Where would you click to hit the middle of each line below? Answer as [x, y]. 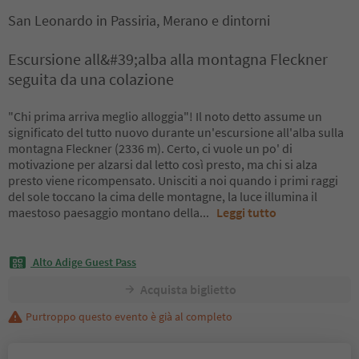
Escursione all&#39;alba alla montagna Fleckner [168, 59]
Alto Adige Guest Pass [85, 262]
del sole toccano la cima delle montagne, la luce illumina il [163, 196]
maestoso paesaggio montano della [104, 212]
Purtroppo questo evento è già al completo [129, 316]
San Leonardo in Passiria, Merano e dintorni [139, 20]
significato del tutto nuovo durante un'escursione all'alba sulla [176, 132]
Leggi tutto [246, 212]
